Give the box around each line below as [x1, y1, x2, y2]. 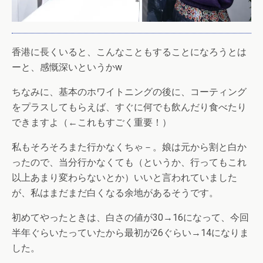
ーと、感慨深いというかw [12, 61, 122, 73]
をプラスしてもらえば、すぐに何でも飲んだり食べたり [12, 101, 247, 113]
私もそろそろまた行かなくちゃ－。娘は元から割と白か [12, 141, 247, 153]
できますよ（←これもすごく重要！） [12, 116, 171, 128]
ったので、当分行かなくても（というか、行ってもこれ [12, 156, 247, 168]
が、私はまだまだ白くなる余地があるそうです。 [12, 187, 218, 198]
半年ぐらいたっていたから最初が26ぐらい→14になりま [12, 227, 249, 238]
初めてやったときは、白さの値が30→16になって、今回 [12, 211, 249, 223]
